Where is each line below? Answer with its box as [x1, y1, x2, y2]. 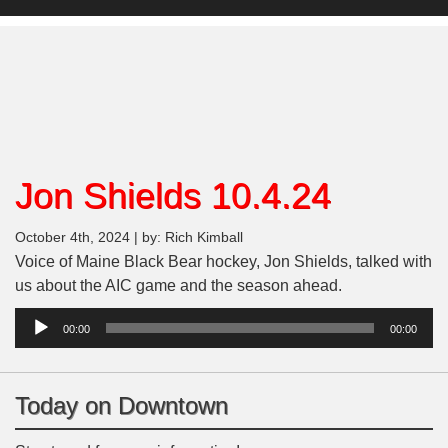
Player [14, 334, 60, 352]
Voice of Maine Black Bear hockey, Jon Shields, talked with [15, 253, 432, 271]
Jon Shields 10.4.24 [15, 175, 331, 217]
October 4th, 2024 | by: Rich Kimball [15, 230, 243, 246]
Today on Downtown [15, 392, 228, 420]
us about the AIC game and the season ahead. [15, 277, 342, 295]
